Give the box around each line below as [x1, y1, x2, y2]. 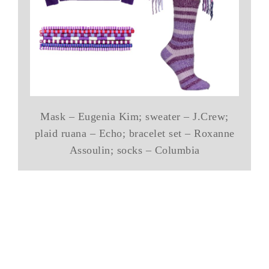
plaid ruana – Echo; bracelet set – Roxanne [34, 127, 235, 139]
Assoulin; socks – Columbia [69, 144, 200, 156]
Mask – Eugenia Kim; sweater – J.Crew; [40, 110, 229, 122]
